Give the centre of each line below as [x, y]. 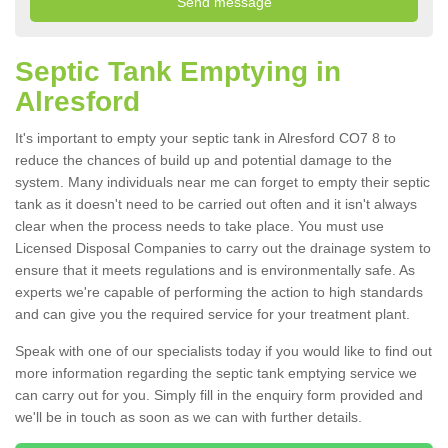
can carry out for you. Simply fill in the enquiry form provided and [219, 395]
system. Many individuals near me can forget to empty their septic [222, 182]
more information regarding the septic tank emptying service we [216, 373]
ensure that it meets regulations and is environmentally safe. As [215, 270]
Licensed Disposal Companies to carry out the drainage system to [223, 248]
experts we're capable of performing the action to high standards [219, 292]
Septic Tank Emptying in [178, 72]
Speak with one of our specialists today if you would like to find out [223, 351]
